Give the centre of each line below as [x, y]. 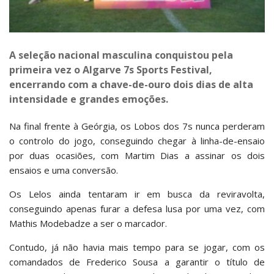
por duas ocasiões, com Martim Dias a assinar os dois [137, 156]
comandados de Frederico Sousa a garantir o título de [137, 262]
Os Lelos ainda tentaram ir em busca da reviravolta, [137, 194]
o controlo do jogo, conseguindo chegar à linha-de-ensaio [137, 141]
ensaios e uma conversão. [65, 170]
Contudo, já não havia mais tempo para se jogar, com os [137, 247]
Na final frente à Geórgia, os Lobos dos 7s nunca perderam [137, 126]
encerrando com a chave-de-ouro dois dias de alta [131, 85]
